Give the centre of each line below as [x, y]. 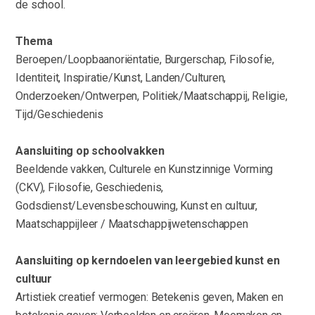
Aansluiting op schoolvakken [90, 151]
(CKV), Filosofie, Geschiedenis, [90, 188]
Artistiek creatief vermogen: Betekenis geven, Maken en [149, 297]
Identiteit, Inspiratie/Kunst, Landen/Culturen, [121, 78]
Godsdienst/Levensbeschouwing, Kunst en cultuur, [136, 206]
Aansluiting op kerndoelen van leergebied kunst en [148, 261]
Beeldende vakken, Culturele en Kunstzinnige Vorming [144, 169]
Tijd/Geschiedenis [59, 115]
